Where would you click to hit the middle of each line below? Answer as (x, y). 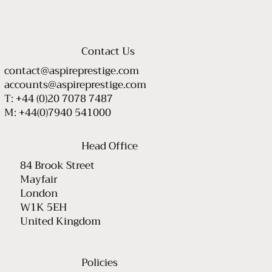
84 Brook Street (57, 165)
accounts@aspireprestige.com (76, 84)
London (39, 193)
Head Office (111, 146)
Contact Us (108, 52)
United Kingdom (60, 221)
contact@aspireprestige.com (72, 70)
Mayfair (39, 179)
